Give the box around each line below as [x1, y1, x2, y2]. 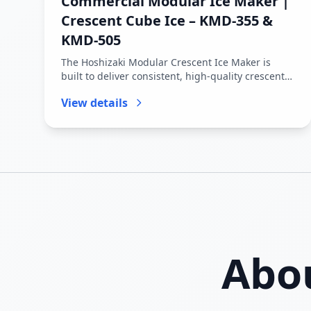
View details [61, 95, 128, 110]
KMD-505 [61, 31, 121, 49]
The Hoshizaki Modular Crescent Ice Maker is [61, 56, 271, 69]
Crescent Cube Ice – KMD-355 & [61, 11, 273, 30]
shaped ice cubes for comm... [61, 83, 198, 96]
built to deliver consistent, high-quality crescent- [61, 69, 288, 83]
